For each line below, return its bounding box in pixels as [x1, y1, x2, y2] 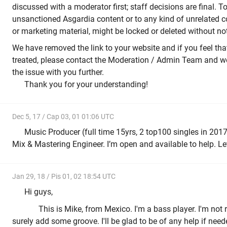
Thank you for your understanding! [24, 80, 148, 90]
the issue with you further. [12, 67, 104, 78]
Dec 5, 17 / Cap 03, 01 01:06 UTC [12, 112, 114, 121]
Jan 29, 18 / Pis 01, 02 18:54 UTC [12, 172, 116, 180]
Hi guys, [24, 187, 53, 197]
